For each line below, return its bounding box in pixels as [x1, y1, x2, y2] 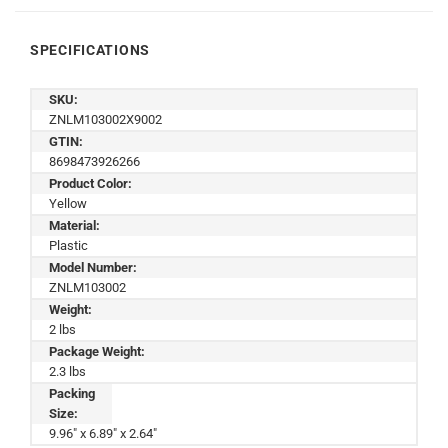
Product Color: [49, 175, 132, 191]
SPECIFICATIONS [30, 41, 151, 59]
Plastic [49, 237, 88, 253]
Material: [49, 217, 100, 233]
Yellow [49, 195, 87, 211]
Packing [49, 385, 95, 401]
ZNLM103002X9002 [49, 111, 162, 127]
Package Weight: [49, 343, 145, 359]
